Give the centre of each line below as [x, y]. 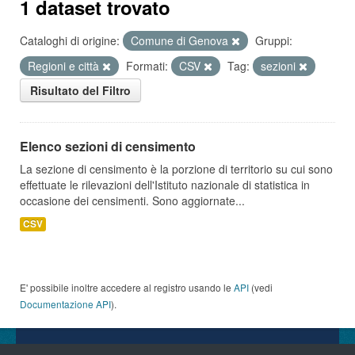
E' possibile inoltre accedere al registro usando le [127, 287]
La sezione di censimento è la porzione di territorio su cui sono [176, 169]
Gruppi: [274, 40]
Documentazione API [65, 304]
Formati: [147, 66]
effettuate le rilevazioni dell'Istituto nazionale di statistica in [165, 185]
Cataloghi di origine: [70, 40]
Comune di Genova [181, 40]
